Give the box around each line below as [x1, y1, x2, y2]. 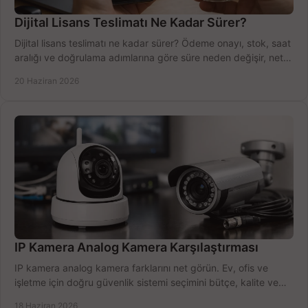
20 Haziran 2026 [14, 76, 79, 87]
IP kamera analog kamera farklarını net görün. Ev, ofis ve [14, 262, 268, 274]
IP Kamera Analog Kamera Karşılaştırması [14, 240, 258, 255]
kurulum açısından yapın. [14, 291, 126, 303]
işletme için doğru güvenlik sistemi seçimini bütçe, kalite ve [14, 276, 278, 289]
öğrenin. [14, 66, 51, 78]
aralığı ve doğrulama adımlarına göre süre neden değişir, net [14, 52, 283, 64]
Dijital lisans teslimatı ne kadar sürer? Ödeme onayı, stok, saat [14, 37, 291, 49]
